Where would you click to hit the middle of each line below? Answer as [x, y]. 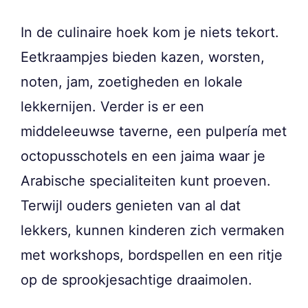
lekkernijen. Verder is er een [112, 107]
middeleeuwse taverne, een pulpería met [154, 132]
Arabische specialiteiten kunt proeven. [146, 181]
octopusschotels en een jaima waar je [143, 156]
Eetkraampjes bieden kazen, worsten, [143, 57]
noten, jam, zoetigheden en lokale [132, 82]
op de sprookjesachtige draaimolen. [136, 280]
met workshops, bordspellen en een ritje [152, 255]
